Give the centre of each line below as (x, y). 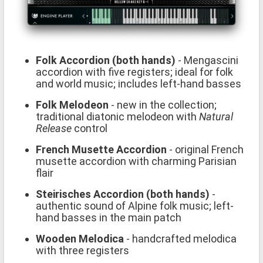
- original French (205, 150)
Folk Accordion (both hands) (106, 60)
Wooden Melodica (80, 239)
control (90, 129)
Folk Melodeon (72, 105)
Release (54, 129)
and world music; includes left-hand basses (139, 84)
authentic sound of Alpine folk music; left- (135, 206)
